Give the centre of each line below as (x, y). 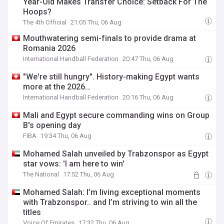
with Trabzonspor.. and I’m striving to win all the (110, 202)
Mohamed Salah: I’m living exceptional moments (112, 192)
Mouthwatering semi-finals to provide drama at (110, 38)
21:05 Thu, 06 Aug (96, 22)
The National (41, 174)
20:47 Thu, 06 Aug (148, 59)
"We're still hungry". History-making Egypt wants (111, 77)
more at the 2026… (57, 87)
